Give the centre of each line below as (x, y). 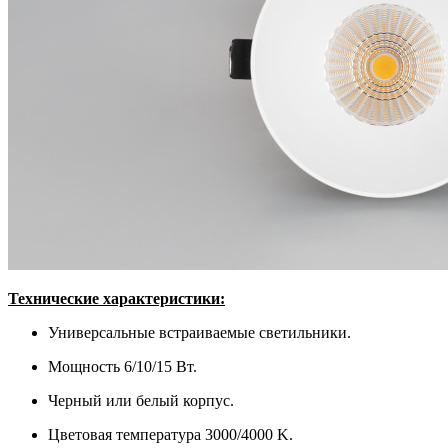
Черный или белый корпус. (141, 400)
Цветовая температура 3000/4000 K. (170, 434)
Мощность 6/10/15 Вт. (122, 366)
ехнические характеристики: (121, 298)
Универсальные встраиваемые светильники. (199, 332)
